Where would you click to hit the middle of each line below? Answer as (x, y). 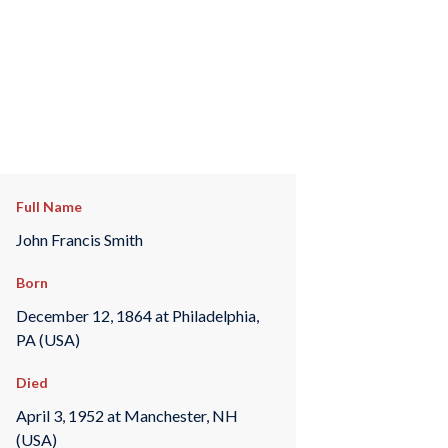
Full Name (48, 206)
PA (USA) (47, 339)
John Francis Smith (79, 239)
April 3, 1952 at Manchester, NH (126, 415)
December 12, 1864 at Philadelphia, (137, 315)
